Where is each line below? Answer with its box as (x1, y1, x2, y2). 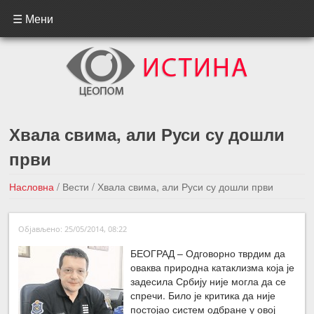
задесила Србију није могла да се (130, 273, 287, 288)
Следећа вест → (221, 205, 298, 219)
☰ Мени (13, 11, 54, 27)
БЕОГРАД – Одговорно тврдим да (130, 245, 286, 260)
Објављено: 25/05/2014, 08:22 (18, 223, 128, 234)
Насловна (9, 179, 55, 193)
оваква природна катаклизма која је (130, 259, 295, 274)
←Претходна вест (118, 205, 201, 219)
